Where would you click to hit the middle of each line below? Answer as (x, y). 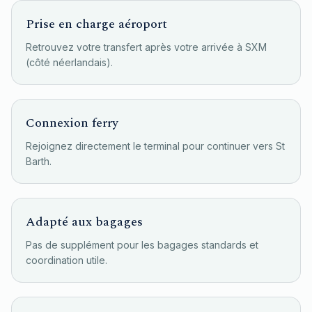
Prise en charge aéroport (96, 24)
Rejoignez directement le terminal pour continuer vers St (155, 146)
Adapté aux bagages (84, 222)
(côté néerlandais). (69, 62)
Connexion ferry (72, 123)
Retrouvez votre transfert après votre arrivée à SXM (146, 47)
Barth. (39, 161)
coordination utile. (67, 260)
